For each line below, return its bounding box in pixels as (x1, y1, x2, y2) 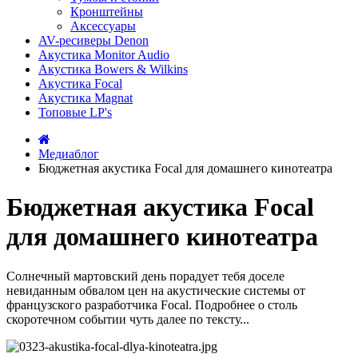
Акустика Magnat (38, 91, 133, 105)
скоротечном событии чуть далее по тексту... (6, 312, 249, 326)
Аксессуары (70, 19, 136, 33)
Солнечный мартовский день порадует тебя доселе (6, 268, 284, 283)
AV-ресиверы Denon (38, 34, 149, 47)
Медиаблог (38, 147, 99, 161)
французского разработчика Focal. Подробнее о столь (6, 297, 297, 312)
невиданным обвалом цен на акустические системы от (6, 283, 305, 297)
